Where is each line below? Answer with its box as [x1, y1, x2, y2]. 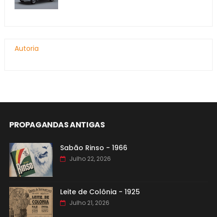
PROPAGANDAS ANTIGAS [9, 119, 105, 130]
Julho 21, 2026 [69, 198, 109, 207]
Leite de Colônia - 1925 [60, 186, 140, 197]
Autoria [14, 43, 39, 53]
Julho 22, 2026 [69, 154, 111, 163]
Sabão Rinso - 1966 [60, 142, 127, 153]
